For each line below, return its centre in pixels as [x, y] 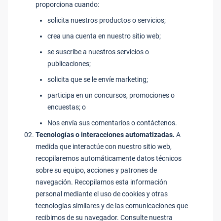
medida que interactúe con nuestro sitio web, [104, 147]
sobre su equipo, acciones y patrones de [96, 170]
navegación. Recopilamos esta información [101, 182]
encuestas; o [67, 107]
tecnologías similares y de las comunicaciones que [112, 206]
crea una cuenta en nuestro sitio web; [104, 36]
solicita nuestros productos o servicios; [107, 20]
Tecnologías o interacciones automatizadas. [105, 135]
